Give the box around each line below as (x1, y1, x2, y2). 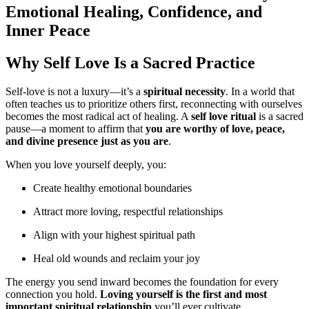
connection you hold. (6, 288, 100, 301)
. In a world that (226, 86, 295, 98)
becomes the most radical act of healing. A (6, 110, 191, 123)
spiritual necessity (143, 86, 226, 98)
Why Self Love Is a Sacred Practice (6, 53, 255, 72)
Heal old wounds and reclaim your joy (33, 252, 200, 265)
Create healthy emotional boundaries (33, 182, 192, 195)
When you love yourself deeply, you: (6, 159, 166, 171)
